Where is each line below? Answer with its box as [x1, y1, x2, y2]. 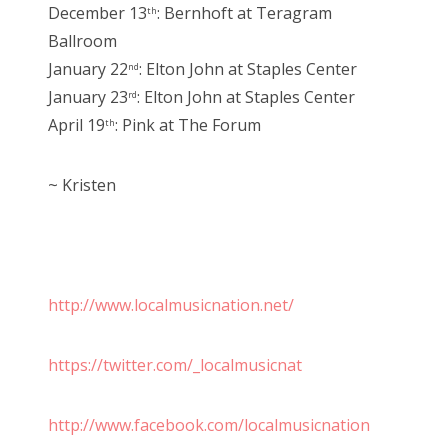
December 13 [48, 2, 147, 25]
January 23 [48, 86, 128, 109]
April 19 [48, 114, 105, 137]
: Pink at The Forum [115, 114, 261, 137]
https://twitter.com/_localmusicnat [48, 354, 302, 377]
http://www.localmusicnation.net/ [48, 294, 294, 317]
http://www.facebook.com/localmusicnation [48, 414, 370, 437]
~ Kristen [48, 174, 116, 197]
